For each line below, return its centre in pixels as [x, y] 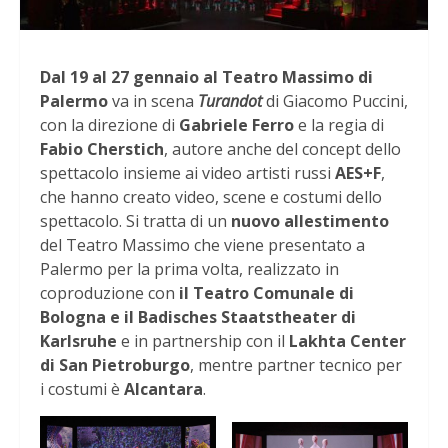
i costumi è [82, 388]
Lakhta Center [347, 340]
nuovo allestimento [310, 220]
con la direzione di [109, 124]
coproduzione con [109, 292]
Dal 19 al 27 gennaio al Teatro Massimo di [206, 76]
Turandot [232, 100]
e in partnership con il [205, 340]
